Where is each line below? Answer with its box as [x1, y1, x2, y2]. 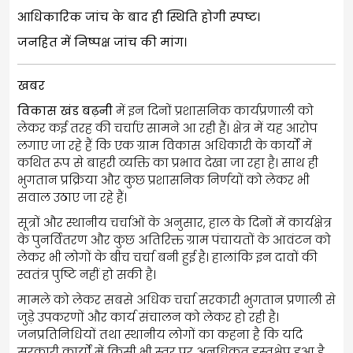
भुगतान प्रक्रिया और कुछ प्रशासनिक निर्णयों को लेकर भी [17, 171, 310, 188]
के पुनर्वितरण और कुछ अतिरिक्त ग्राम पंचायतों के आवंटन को [17, 231, 331, 248]
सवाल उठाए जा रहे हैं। [17, 188, 127, 206]
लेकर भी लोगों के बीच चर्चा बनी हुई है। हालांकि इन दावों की [17, 248, 318, 266]
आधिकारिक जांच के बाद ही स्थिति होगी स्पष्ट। [17, 8, 260, 25]
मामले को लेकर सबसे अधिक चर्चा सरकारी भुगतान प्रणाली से [17, 291, 336, 308]
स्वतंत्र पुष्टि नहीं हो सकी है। [17, 266, 156, 283]
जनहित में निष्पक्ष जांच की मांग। [17, 33, 187, 50]
